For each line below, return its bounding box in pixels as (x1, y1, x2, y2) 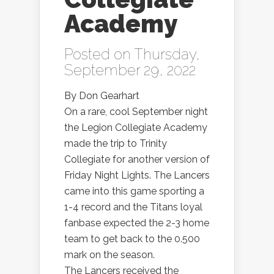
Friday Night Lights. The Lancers (64, 169, 210, 182)
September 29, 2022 (64, 61, 196, 80)
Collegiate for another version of (64, 154, 210, 166)
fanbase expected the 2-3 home (64, 217, 209, 229)
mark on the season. (64, 249, 155, 261)
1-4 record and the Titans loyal (64, 201, 202, 213)
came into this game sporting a (64, 185, 204, 198)
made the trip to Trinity (64, 138, 167, 150)
